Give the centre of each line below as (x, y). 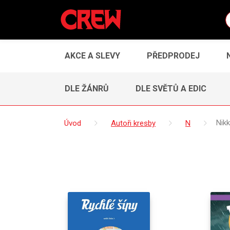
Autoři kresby (133, 123)
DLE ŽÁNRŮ (87, 88)
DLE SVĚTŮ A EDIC (171, 88)
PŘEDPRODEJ (173, 55)
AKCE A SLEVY (92, 55)
